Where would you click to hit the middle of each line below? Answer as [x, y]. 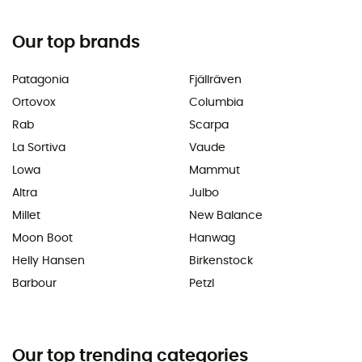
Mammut [215, 170]
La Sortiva [39, 147]
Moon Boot [42, 238]
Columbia [216, 102]
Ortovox [34, 102]
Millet [26, 215]
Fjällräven [215, 80]
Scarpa [209, 125]
